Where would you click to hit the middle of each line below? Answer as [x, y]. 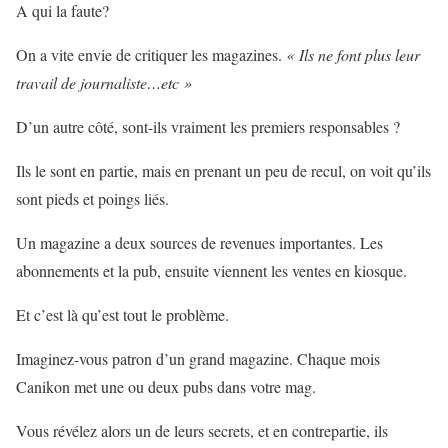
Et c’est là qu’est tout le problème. [122, 315]
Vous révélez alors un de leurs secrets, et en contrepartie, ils [202, 431]
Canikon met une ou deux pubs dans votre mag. [166, 387]
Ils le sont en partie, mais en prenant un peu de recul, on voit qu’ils [223, 171]
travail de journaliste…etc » [104, 83]
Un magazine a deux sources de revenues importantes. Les [199, 243]
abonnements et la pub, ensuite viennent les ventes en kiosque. [211, 271]
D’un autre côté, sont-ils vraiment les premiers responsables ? [208, 127]
